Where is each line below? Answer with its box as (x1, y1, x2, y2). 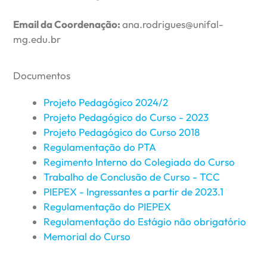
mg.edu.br (13, 33, 61, 46)
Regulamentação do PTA (44, 140, 157, 153)
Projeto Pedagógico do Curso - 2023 (44, 110, 209, 123)
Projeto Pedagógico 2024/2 (44, 95, 169, 108)
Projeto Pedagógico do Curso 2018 (44, 125, 200, 138)
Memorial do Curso (44, 229, 131, 243)
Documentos (13, 69, 71, 82)
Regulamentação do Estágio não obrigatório (44, 215, 247, 228)
